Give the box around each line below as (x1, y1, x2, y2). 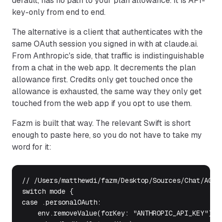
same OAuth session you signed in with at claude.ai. (12, 39, 198, 49)
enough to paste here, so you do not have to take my (12, 130, 202, 140)
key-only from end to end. (12, 7, 106, 17)
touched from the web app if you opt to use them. (12, 98, 192, 109)
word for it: (12, 142, 52, 152)
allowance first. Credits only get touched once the (12, 74, 193, 85)
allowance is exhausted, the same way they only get (12, 86, 202, 97)
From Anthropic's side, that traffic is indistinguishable (12, 51, 204, 61)
